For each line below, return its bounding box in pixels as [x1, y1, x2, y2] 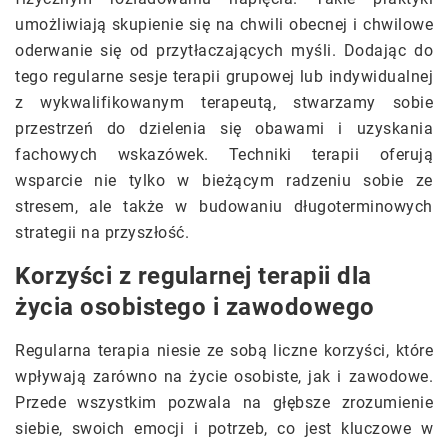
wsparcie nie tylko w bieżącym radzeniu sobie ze [15, 171, 433, 191]
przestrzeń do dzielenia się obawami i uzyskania [15, 119, 433, 139]
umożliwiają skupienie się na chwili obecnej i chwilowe [15, 15, 433, 35]
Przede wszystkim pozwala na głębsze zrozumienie [15, 393, 433, 413]
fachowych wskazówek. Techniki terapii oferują [15, 145, 433, 165]
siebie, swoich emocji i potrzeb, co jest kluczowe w [15, 419, 433, 439]
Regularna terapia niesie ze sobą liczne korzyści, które [15, 341, 433, 361]
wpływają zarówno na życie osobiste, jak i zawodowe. [15, 367, 433, 387]
